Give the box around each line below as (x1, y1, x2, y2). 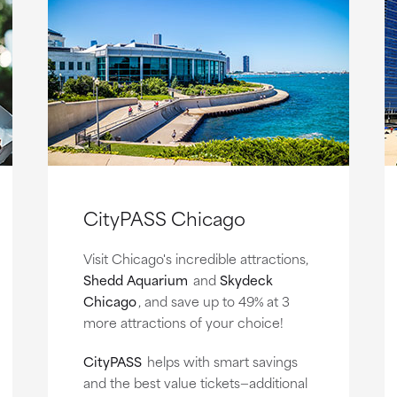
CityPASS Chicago (82, 202, 245, 232)
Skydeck (219, 269, 273, 290)
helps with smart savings (143, 350, 298, 371)
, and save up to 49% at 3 (137, 290, 290, 311)
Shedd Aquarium (82, 269, 188, 290)
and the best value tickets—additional (82, 371, 307, 393)
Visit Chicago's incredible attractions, (82, 247, 308, 269)
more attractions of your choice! (82, 311, 284, 332)
